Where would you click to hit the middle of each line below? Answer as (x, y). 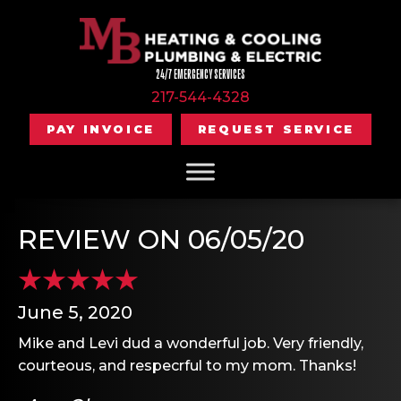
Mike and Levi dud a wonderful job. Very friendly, (191, 343)
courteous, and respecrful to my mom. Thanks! (187, 365)
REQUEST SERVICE (276, 128)
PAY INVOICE (101, 128)
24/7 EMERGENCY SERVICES (200, 74)
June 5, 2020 (75, 312)
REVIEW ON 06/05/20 (161, 239)
